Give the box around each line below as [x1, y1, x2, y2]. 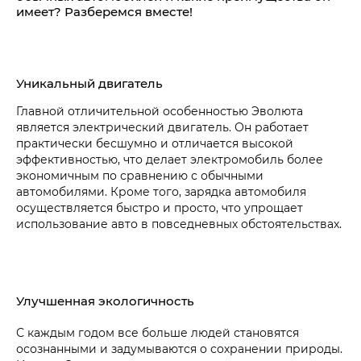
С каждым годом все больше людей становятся [16, 325, 299, 341]
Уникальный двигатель [16, 75, 163, 92]
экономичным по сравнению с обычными [16, 168, 263, 184]
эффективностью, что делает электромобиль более [16, 151, 323, 168]
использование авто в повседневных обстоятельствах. [16, 216, 342, 232]
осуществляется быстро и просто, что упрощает [16, 200, 303, 216]
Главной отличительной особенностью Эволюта [16, 103, 303, 119]
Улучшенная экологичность [16, 293, 194, 309]
